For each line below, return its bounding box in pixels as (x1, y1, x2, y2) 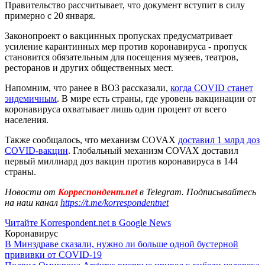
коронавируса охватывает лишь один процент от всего (5, 104, 227, 114)
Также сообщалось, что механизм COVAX (5, 134, 178, 145)
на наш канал (5, 197, 60, 208)
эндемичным (5, 93, 57, 104)
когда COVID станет (170, 82, 253, 93)
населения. (5, 114, 49, 125)
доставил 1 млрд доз (178, 134, 260, 145)
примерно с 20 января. (5, 10, 95, 21)
